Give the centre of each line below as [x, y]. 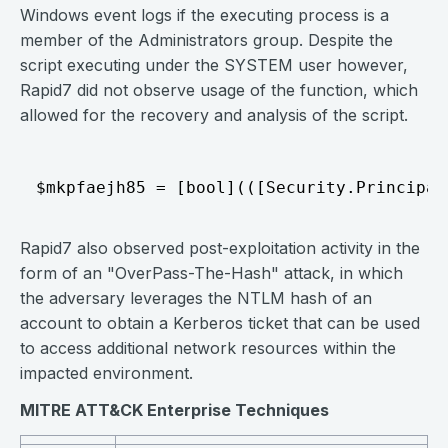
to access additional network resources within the [208, 348]
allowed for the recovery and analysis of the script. [214, 115]
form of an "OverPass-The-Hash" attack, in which [211, 273]
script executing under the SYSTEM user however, [214, 65]
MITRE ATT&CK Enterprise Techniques [174, 410]
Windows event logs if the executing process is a [204, 15]
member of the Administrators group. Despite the [206, 40]
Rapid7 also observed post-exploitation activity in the [220, 248]
